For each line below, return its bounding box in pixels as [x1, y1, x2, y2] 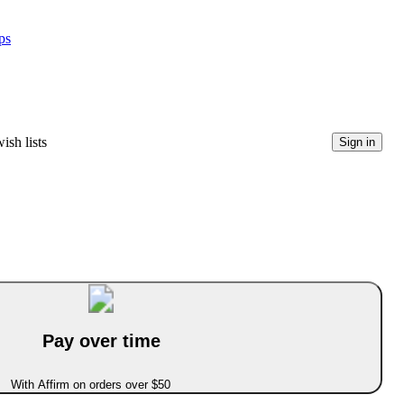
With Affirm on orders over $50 [10, 377, 170, 391]
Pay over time [41, 331, 161, 351]
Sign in [339, 135, 375, 150]
